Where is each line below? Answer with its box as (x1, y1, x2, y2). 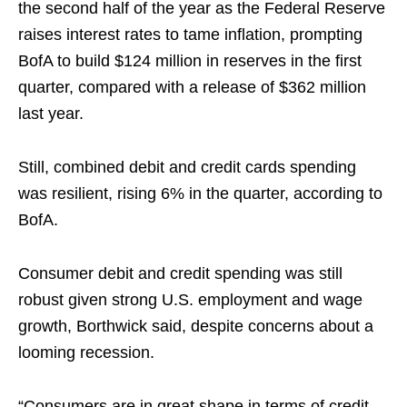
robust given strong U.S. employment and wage (18, 291, 362, 310)
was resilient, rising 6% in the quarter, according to (18, 184, 382, 203)
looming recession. (18, 343, 154, 362)
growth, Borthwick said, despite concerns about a (18, 317, 373, 336)
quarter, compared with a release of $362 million (18, 78, 366, 97)
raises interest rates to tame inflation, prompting (18, 25, 362, 45)
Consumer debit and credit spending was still (18, 264, 342, 283)
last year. (18, 104, 84, 124)
